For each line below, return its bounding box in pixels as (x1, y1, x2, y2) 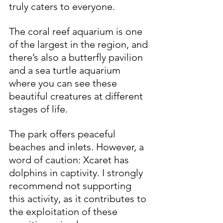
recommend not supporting (9, 179, 134, 192)
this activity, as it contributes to (9, 192, 149, 205)
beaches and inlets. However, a (9, 140, 146, 153)
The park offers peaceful (9, 127, 118, 140)
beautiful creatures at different (9, 90, 145, 102)
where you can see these (9, 77, 119, 89)
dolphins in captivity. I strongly (9, 166, 145, 179)
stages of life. (9, 103, 68, 115)
